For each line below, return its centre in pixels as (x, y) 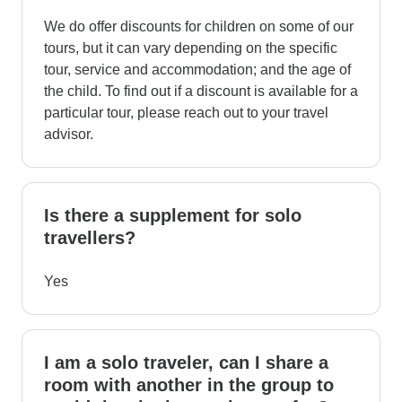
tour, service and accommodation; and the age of (197, 69)
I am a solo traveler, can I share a (186, 362)
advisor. (69, 134)
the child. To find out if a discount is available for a (201, 91)
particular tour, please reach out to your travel (186, 112)
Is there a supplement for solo (173, 215)
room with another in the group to (189, 385)
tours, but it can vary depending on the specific (191, 48)
